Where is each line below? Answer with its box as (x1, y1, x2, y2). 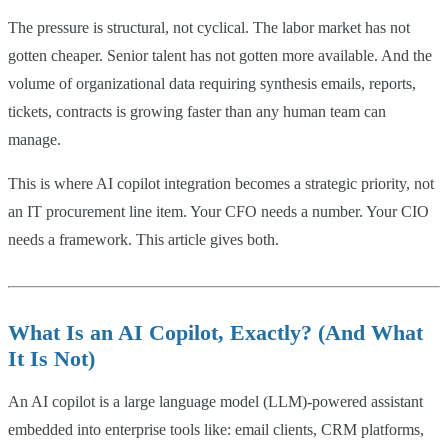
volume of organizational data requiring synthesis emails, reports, (8, 75, 416, 93)
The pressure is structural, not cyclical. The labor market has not (8, 19, 410, 37)
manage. (8, 131, 61, 149)
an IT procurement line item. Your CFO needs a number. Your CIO (8, 203, 429, 221)
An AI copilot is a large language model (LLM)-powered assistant (8, 393, 423, 411)
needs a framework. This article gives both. (8, 231, 279, 249)
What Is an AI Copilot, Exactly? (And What (8, 320, 423, 346)
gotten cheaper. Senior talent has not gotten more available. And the (8, 47, 432, 65)
